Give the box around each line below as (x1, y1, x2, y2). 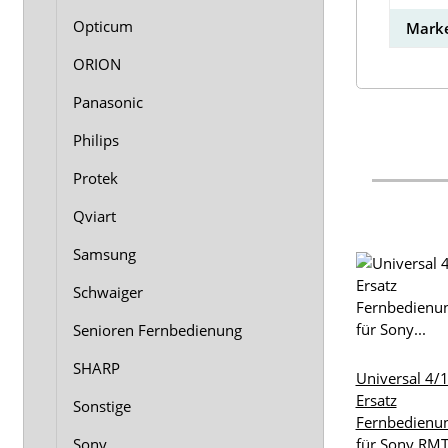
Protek (73, 168, 118, 188)
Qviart (73, 206, 116, 226)
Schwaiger (73, 282, 143, 302)
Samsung (73, 244, 136, 264)
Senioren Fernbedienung (73, 320, 242, 340)
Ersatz (355, 390, 397, 411)
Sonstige (73, 396, 131, 416)
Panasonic (73, 92, 143, 112)
